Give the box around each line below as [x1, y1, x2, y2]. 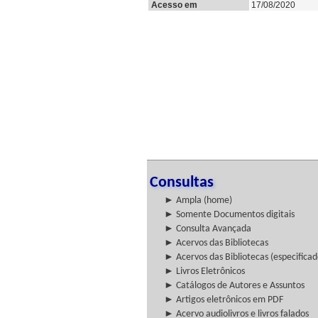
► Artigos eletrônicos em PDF [164, 295, 283, 305]
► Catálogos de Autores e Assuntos [164, 280, 305, 291]
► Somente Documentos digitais [164, 209, 295, 220]
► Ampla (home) [164, 195, 232, 206]
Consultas [150, 175, 214, 191]
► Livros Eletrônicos [164, 266, 245, 277]
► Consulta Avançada [164, 224, 251, 234]
